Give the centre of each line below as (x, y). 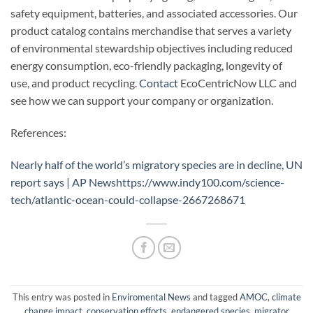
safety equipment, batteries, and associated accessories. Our (154, 13)
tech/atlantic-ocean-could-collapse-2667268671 (128, 199)
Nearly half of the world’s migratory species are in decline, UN (156, 164)
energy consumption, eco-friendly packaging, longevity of (146, 66)
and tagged (215, 297)
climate (286, 297)
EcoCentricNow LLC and (238, 83)
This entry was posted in (62, 297)
